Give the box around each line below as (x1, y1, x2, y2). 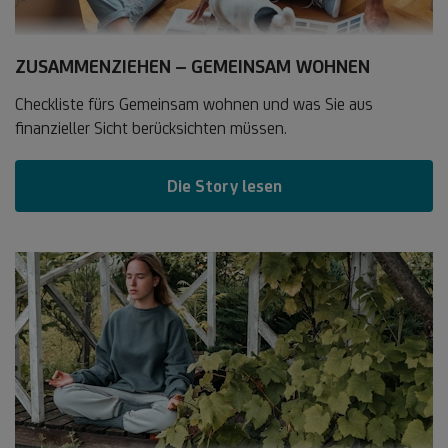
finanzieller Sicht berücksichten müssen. (15, 117, 287, 138)
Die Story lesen (166, 175, 282, 196)
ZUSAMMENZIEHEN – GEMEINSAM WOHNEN (15, 54, 370, 77)
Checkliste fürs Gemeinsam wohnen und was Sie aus (15, 93, 373, 114)
